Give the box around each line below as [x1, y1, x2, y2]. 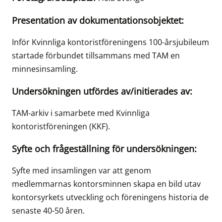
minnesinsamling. [12, 63, 78, 75]
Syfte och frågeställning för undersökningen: [12, 143, 197, 155]
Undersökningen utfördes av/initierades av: [12, 85, 192, 98]
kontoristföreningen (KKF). [12, 121, 110, 132]
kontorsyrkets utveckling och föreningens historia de [12, 192, 209, 203]
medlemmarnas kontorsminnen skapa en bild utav [12, 178, 201, 190]
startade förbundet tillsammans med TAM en [12, 50, 180, 61]
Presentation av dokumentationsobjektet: [12, 14, 184, 27]
